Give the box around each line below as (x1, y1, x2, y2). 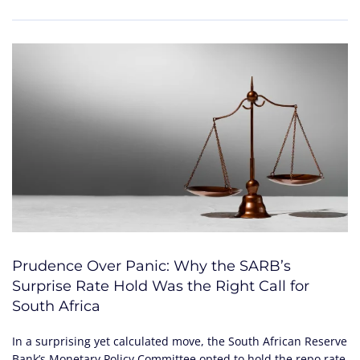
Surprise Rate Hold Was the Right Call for (12, 276, 309, 295)
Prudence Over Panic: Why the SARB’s (12, 256, 291, 275)
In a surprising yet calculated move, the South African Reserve (12, 333, 347, 349)
